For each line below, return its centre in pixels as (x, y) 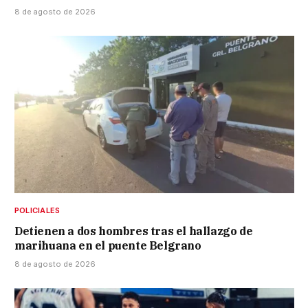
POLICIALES (37, 211)
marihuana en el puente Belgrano (108, 246)
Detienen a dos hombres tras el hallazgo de (134, 231)
